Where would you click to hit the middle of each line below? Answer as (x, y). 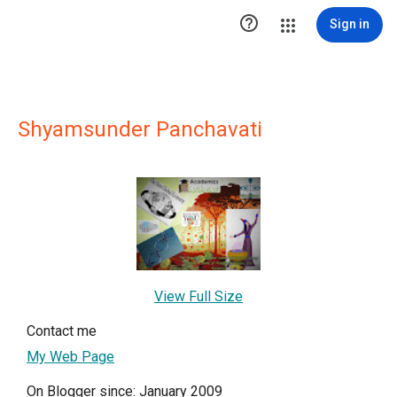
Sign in (350, 24)
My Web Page (70, 357)
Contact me (62, 331)
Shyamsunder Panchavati (140, 129)
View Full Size (198, 297)
